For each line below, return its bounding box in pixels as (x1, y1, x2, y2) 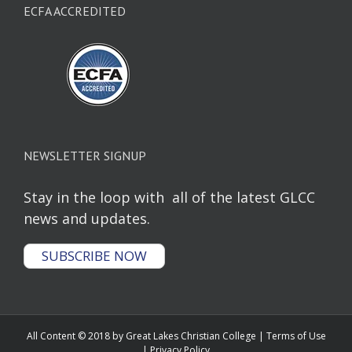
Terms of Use (266, 328, 326, 343)
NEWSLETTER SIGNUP (24, 147, 146, 163)
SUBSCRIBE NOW (42, 246, 147, 265)
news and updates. (24, 208, 150, 228)
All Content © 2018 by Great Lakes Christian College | (26, 328, 266, 343)
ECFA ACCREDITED (24, 2, 126, 19)
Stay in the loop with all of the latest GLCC (24, 187, 315, 207)
